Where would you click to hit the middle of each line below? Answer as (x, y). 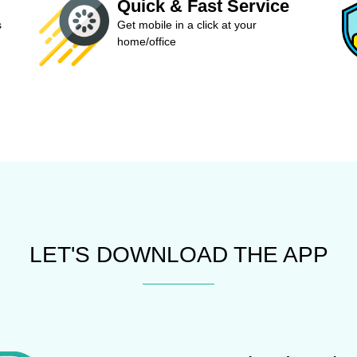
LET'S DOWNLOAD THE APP (178, 254)
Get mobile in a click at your (186, 25)
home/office (146, 41)
